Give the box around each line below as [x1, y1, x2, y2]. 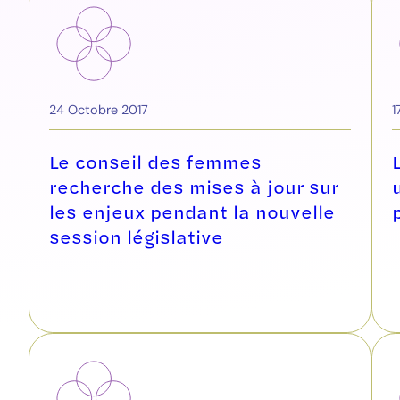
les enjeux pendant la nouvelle [49, 198, 335, 224]
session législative [49, 223, 223, 249]
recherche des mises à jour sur [49, 173, 338, 199]
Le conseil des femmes [49, 148, 262, 174]
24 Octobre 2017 [49, 102, 148, 119]
